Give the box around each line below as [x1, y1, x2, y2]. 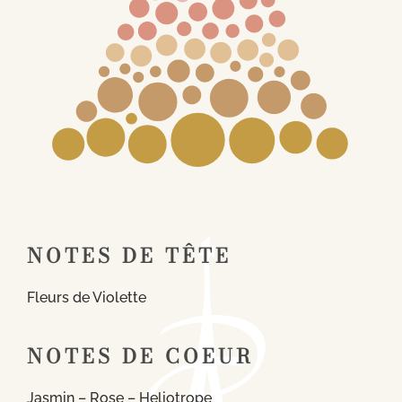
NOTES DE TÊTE [27, 240, 232, 271]
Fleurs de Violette [27, 288, 146, 306]
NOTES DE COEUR [27, 340, 254, 371]
